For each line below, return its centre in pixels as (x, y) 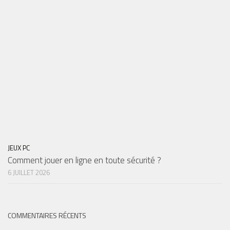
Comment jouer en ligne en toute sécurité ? (84, 160)
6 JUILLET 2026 (29, 172)
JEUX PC (19, 148)
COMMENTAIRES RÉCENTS (47, 215)
